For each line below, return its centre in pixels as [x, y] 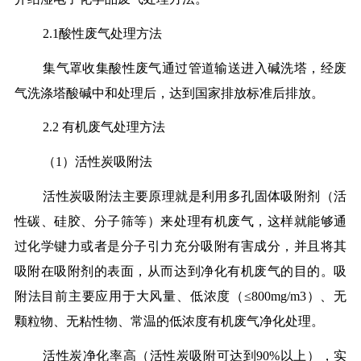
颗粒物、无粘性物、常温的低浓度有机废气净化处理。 [169, 321]
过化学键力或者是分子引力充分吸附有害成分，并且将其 [180, 246]
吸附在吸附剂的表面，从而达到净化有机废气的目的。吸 [180, 271]
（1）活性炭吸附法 [98, 162]
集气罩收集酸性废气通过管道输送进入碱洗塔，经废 [195, 68]
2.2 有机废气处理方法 [104, 127]
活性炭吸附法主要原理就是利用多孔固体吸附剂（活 [195, 196]
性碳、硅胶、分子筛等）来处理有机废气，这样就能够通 [180, 221]
